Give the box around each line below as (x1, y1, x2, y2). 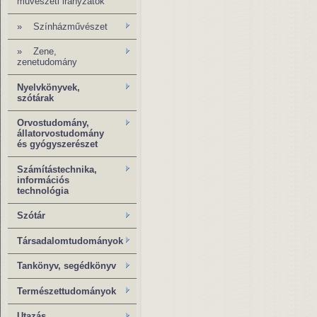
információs (17, 174, 69, 185)
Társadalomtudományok (17, 235, 123, 246)
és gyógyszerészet (17, 139, 98, 150)
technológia (17, 185, 69, 196)
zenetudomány (17, 57, 77, 68)
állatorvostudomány (17, 128, 104, 139)
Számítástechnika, (17, 163, 97, 175)
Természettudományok (17, 285, 116, 296)
